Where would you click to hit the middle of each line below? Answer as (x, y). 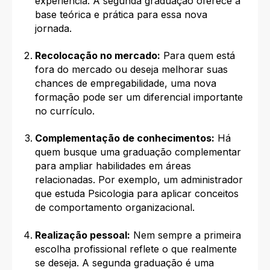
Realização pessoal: (82, 235)
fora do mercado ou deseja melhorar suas (131, 69)
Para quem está (197, 55)
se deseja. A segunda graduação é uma (124, 262)
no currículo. (64, 111)
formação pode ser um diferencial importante (139, 97)
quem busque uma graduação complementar (138, 152)
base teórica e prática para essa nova (121, 14)
